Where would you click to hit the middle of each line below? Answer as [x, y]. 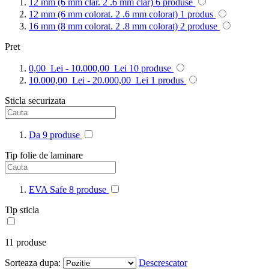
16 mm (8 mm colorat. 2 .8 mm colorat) [103, 26]
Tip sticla [22, 210]
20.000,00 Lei [120, 80]
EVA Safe [48, 189]
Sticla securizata [35, 101]
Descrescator [163, 263]
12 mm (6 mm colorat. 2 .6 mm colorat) [103, 14]
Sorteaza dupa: [33, 263]
